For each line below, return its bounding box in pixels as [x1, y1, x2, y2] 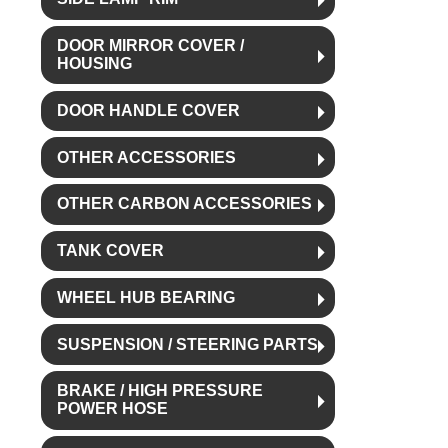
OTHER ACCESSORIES [56, 148, 236, 166]
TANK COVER [56, 242, 164, 260]
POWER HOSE [56, 400, 168, 418]
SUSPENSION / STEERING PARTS [56, 335, 318, 353]
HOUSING [56, 55, 132, 73]
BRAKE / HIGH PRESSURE [56, 382, 263, 400]
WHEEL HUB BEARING [56, 288, 235, 306]
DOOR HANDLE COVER [56, 101, 240, 119]
